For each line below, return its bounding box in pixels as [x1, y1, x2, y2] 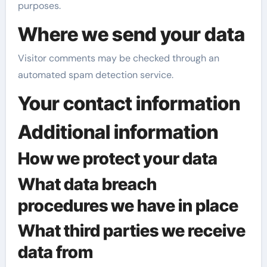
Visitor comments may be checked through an [17, 52, 219, 64]
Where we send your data [17, 22, 245, 46]
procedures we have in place [17, 195, 238, 216]
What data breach [17, 173, 157, 194]
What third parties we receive [17, 221, 246, 241]
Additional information [17, 120, 218, 144]
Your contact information [17, 92, 240, 115]
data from [17, 242, 93, 262]
